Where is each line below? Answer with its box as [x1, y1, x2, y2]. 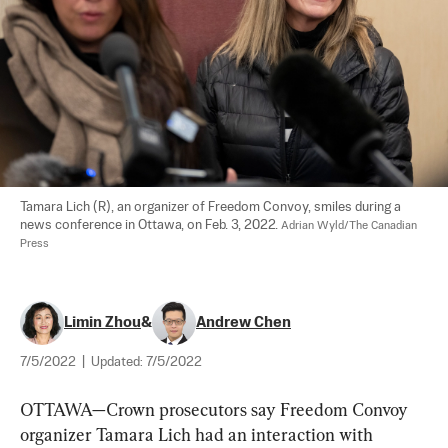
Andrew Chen [196, 314, 291, 330]
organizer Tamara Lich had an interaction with [20, 423, 377, 445]
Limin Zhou [64, 314, 141, 330]
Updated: [91, 355, 146, 369]
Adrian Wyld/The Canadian [281, 219, 420, 232]
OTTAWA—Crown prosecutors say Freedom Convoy [20, 398, 412, 420]
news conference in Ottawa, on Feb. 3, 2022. [20, 218, 281, 232]
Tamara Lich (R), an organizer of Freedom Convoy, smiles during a [20, 200, 404, 214]
